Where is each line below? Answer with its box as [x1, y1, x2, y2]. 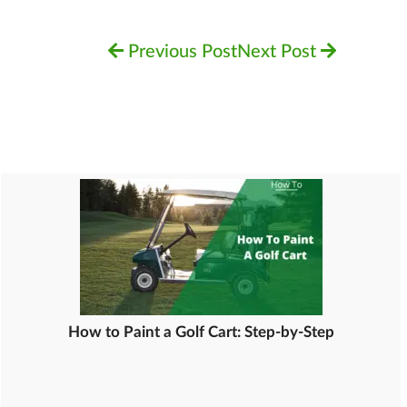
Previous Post [123, 43, 237, 62]
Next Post [236, 43, 321, 62]
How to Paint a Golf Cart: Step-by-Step [67, 324, 334, 341]
